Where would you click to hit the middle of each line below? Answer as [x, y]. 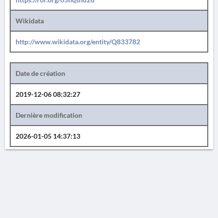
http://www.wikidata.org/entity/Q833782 [78, 42]
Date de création [40, 73]
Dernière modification [49, 115]
